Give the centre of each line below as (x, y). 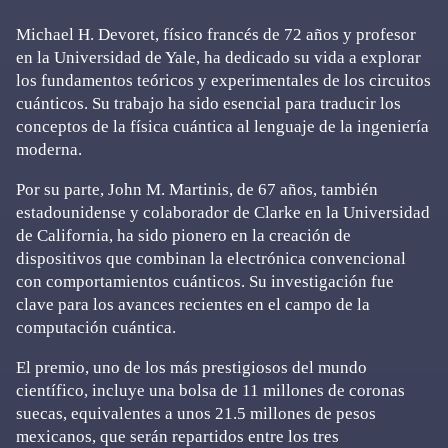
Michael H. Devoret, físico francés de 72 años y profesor (216, 34)
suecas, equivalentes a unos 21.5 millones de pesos (196, 413)
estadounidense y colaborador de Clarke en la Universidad (223, 212)
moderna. (49, 149)
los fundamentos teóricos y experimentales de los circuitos (223, 80)
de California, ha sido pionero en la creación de (183, 235)
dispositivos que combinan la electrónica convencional (211, 258)
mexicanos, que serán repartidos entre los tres (177, 436)
